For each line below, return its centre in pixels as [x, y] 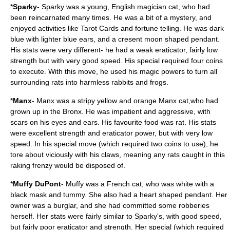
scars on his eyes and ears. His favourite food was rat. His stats [113, 122]
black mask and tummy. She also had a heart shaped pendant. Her [119, 195]
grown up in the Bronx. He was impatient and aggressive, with [110, 111]
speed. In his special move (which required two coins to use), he [114, 144]
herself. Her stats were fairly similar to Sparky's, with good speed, [116, 216]
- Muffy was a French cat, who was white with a [138, 184]
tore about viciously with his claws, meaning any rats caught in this [118, 155]
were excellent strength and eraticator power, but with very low [111, 133]
